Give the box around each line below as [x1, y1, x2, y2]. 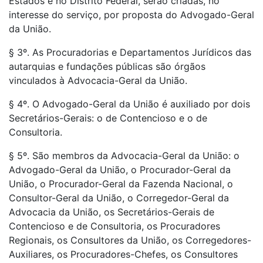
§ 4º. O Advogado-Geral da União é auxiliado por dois [9, 98, 250, 110]
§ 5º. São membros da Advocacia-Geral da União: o [9, 150, 240, 161]
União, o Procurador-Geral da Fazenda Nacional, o [9, 178, 233, 190]
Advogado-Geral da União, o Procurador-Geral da [9, 164, 231, 176]
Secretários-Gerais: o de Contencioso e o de [9, 112, 207, 124]
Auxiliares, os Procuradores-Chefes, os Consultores [9, 248, 238, 260]
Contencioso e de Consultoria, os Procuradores [9, 220, 220, 232]
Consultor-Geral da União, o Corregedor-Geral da [9, 192, 229, 204]
